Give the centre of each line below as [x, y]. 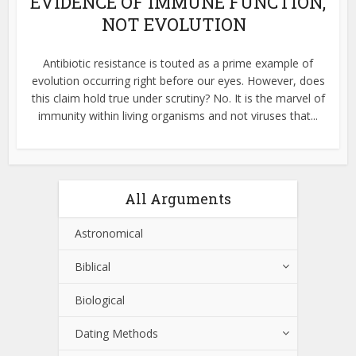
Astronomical [109, 233]
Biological [100, 300]
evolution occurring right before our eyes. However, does [178, 80]
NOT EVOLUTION [174, 24]
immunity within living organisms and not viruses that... [178, 115]
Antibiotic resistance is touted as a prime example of [178, 63]
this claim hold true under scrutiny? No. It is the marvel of [178, 98]
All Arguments [178, 198]
